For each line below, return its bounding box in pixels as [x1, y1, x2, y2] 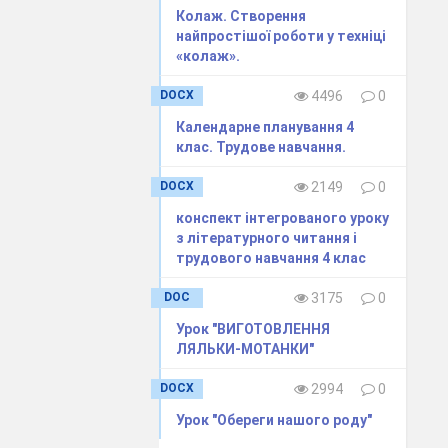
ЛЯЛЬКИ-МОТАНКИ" [176, 340, 315, 357]
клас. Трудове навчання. [176, 138, 347, 155]
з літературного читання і [176, 229, 358, 246]
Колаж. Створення [176, 7, 307, 24]
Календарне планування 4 [176, 118, 355, 135]
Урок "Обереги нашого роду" [176, 411, 373, 428]
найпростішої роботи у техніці [176, 27, 387, 44]
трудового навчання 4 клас [176, 249, 367, 266]
